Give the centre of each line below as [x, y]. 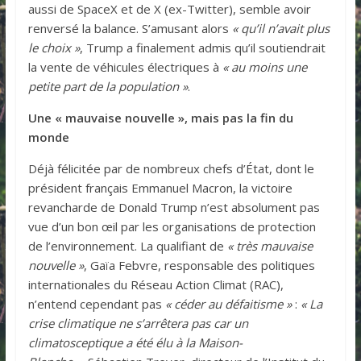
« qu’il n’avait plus [280, 28]
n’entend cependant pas [96, 303]
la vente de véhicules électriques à [125, 66]
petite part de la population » [108, 86]
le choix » [54, 47]
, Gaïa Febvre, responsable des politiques [199, 265]
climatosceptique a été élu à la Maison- [135, 342]
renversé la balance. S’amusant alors [130, 28]
